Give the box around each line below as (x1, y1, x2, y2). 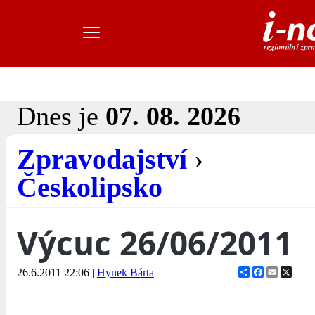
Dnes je (17, 101, 105, 131)
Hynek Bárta (97, 266, 154, 279)
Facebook (264, 266, 308, 278)
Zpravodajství (17, 143, 187, 176)
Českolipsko (17, 172, 162, 204)
